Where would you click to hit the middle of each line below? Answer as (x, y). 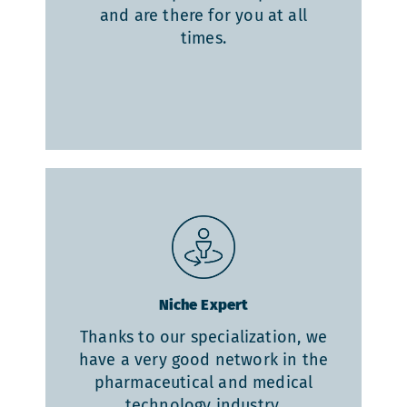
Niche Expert (203, 305)
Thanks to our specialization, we (203, 338)
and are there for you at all (203, 16)
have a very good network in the (203, 360)
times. (203, 39)
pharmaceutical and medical (203, 383)
